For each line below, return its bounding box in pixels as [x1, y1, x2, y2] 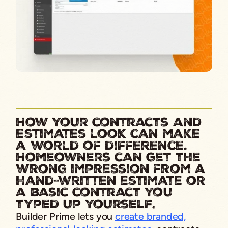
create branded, [115, 210, 187, 223]
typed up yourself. [16, 196, 156, 213]
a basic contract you [16, 184, 173, 201]
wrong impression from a [16, 161, 205, 178]
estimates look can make [16, 126, 200, 142]
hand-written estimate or [16, 173, 205, 189]
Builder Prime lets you [16, 210, 115, 223]
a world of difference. [16, 137, 187, 154]
